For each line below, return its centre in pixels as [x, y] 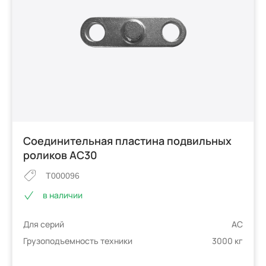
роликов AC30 [61, 155]
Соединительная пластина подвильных [128, 140]
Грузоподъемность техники [78, 241]
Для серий [44, 224]
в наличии [63, 195]
